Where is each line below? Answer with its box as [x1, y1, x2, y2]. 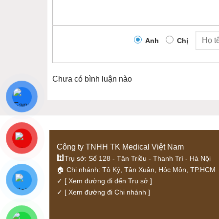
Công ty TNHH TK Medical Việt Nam [56, 143, 184, 152]
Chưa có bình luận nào [52, 75, 132, 84]
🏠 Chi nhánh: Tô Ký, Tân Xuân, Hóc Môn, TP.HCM [56, 166, 216, 174]
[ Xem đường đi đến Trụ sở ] [62, 177, 152, 185]
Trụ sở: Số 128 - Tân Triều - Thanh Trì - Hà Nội [64, 155, 211, 163]
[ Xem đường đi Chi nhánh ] [62, 189, 150, 197]
